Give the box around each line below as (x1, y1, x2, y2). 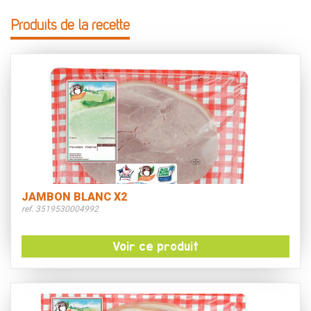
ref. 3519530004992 (22, 204, 99, 214)
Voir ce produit (112, 240, 199, 253)
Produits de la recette (10, 19, 130, 33)
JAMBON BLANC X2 (22, 190, 127, 203)
